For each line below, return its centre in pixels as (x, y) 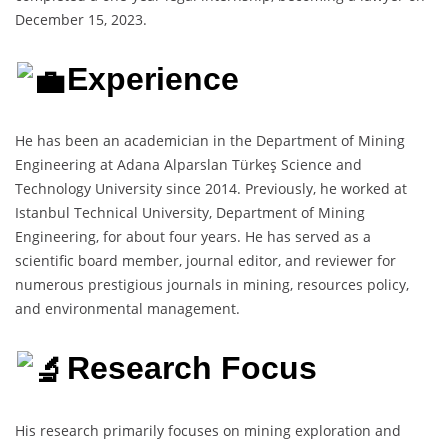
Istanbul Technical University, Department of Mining (190, 213)
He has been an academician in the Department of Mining (210, 141)
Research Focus (192, 367)
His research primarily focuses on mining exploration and (208, 430)
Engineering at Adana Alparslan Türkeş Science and (188, 165)
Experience (153, 78)
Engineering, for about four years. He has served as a (193, 237)
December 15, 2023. (81, 19)
